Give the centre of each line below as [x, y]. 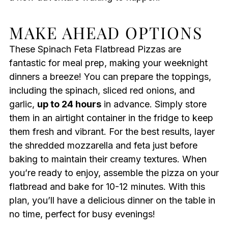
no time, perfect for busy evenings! [82, 214]
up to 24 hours [69, 104]
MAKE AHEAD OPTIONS [106, 33]
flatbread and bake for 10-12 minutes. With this [107, 187]
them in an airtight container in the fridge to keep [111, 118]
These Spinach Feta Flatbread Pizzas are [95, 49]
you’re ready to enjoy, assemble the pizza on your [114, 173]
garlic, [23, 104]
